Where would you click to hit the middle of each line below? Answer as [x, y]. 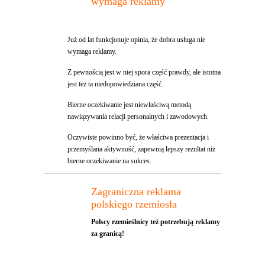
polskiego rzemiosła [135, 204]
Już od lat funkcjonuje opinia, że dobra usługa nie [136, 40]
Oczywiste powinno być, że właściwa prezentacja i [138, 138]
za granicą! [108, 234]
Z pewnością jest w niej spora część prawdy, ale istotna [144, 72]
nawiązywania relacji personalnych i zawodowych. [138, 117]
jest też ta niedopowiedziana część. [115, 84]
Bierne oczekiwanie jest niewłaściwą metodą [129, 105]
